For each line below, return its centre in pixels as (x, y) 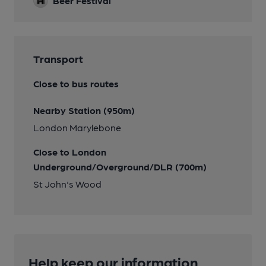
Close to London (70, 151)
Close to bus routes (76, 83)
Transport (58, 58)
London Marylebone (77, 127)
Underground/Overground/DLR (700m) (120, 166)
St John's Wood (67, 183)
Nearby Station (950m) (84, 110)
